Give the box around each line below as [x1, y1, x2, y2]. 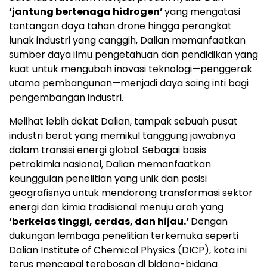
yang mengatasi [164, 5, 240, 19]
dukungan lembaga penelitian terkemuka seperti [9, 229, 238, 243]
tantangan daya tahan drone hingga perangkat [9, 19, 232, 33]
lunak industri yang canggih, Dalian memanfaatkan [9, 33, 246, 48]
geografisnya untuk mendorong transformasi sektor [9, 186, 253, 200]
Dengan [191, 215, 228, 229]
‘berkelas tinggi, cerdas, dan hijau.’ [9, 215, 191, 229]
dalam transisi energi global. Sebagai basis [9, 143, 206, 157]
